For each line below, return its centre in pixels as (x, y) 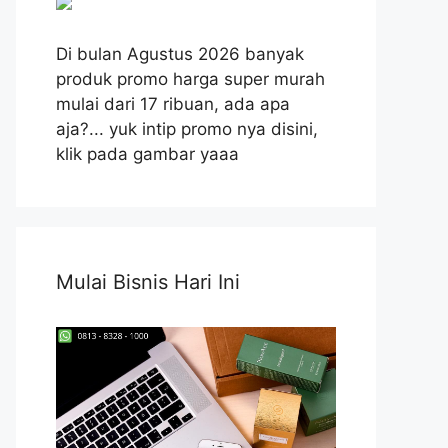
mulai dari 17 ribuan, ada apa (173, 104)
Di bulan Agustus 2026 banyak (180, 54)
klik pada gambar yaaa (147, 154)
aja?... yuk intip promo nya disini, (187, 129)
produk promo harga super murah (190, 79)
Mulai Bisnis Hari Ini (148, 282)
